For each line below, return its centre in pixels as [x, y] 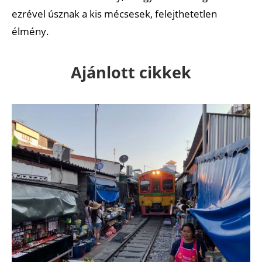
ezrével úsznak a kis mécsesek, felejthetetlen [114, 13]
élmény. [30, 31]
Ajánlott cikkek [131, 72]
